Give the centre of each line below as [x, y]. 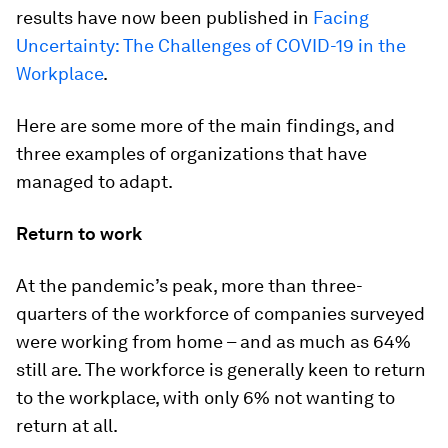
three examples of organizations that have [191, 153]
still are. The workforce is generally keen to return [221, 369]
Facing [341, 17]
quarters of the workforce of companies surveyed [220, 313]
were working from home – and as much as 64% [213, 341]
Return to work [79, 233]
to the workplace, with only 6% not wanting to [205, 397]
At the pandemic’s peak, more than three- [189, 285]
